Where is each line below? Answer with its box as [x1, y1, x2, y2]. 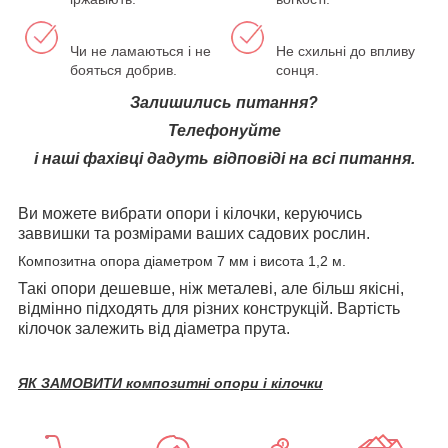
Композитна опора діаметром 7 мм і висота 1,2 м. [18, 252, 346, 269]
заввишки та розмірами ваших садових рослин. [18, 224, 370, 242]
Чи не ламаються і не [70, 42, 211, 59]
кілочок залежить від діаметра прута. [18, 319, 290, 337]
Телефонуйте [167, 121, 281, 139]
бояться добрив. [70, 61, 177, 78]
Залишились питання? [130, 93, 318, 111]
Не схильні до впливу [276, 42, 415, 59]
